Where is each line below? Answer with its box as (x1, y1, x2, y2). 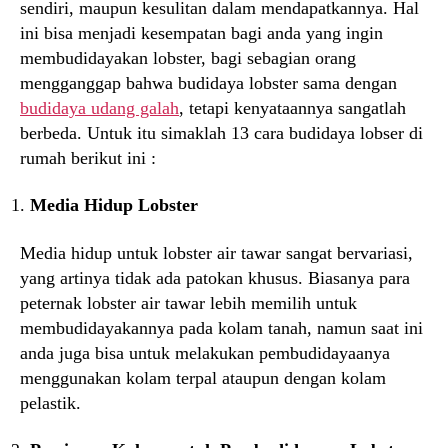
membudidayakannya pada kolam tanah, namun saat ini (20, 317, 423, 338)
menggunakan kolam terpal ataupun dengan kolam (20, 367, 386, 388)
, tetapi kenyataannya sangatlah (179, 97, 406, 118)
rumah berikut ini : (20, 147, 156, 168)
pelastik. (20, 392, 81, 413)
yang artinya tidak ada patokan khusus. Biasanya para (20, 267, 410, 288)
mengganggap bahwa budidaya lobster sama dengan (20, 72, 397, 93)
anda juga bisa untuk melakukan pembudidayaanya (20, 342, 390, 363)
